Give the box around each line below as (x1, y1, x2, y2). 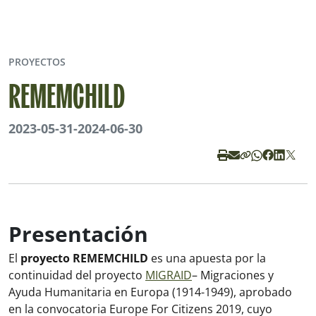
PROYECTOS (8, 54, 66, 68)
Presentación (8, 219, 148, 248)
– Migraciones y (192, 267, 274, 283)
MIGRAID (145, 267, 192, 283)
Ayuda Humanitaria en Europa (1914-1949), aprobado (8, 284, 292, 300)
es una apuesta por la (148, 250, 266, 266)
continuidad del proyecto (8, 267, 145, 283)
